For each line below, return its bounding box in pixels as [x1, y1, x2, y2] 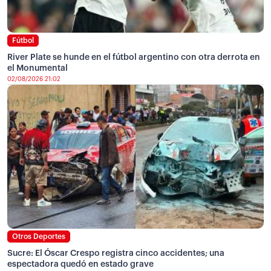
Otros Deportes [12, 233, 65, 241]
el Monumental [7, 64, 68, 73]
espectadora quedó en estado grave [7, 260, 154, 269]
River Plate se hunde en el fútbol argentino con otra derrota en [7, 53, 260, 62]
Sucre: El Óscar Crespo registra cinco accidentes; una [7, 249, 224, 258]
